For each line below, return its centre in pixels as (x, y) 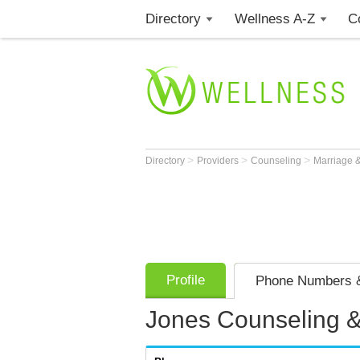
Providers (219, 161)
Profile (186, 280)
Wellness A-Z (274, 19)
